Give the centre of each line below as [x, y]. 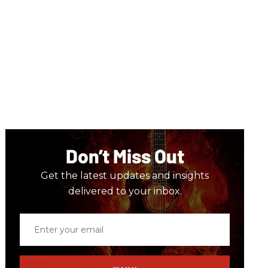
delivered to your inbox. [125, 191]
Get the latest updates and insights [125, 175]
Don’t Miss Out [125, 155]
